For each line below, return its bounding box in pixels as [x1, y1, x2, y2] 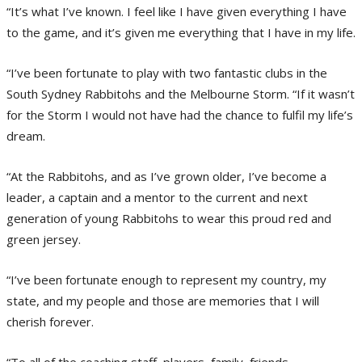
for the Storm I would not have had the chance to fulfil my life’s [6, 106, 353, 123]
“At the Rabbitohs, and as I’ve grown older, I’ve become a [6, 167, 326, 184]
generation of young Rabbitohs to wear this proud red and [6, 209, 331, 226]
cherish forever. [6, 313, 94, 330]
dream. [6, 127, 45, 144]
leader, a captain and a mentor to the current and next [6, 188, 308, 205]
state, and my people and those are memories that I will [6, 292, 319, 309]
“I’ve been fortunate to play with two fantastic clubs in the [6, 64, 327, 81]
